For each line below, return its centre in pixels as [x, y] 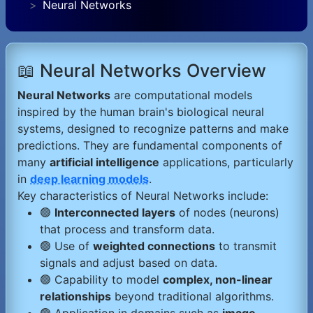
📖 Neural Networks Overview [142, 71]
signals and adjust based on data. [129, 263]
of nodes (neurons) [227, 213]
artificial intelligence [104, 162]
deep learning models [89, 179]
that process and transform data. [127, 230]
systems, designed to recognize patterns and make [153, 129]
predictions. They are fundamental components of [150, 146]
